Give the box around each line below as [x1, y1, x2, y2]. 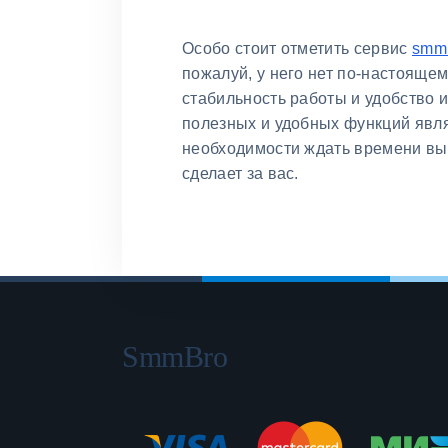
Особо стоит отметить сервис [182, 39, 412, 57]
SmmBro [122, 339, 228, 373]
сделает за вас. [182, 164, 299, 182]
